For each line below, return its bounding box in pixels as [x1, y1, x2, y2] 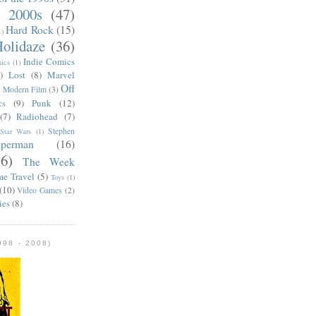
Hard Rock [6, 23, 54, 37]
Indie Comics [23, 55, 75, 68]
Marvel [47, 68, 75, 82]
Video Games [17, 185, 63, 196]
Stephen [48, 126, 75, 137]
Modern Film [2, 84, 47, 95]
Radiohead [16, 110, 59, 123]
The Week [23, 154, 75, 169]
